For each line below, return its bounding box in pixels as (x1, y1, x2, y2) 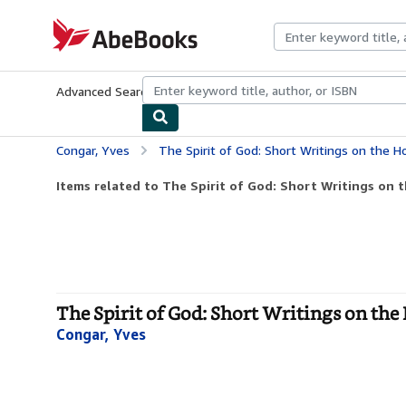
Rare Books (263, 83, 326, 99)
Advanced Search (56, 83, 153, 99)
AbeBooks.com (46, 18, 130, 34)
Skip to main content (5, 5, 125, 21)
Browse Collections (153, 83, 263, 99)
